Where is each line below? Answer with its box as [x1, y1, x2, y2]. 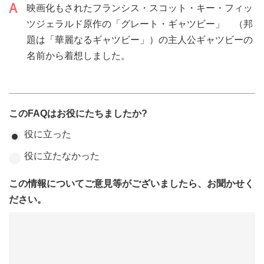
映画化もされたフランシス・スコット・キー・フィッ [27, 3, 253, 13]
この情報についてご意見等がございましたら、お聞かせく [9, 179, 254, 189]
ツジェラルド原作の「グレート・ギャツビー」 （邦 [27, 19, 253, 29]
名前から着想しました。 [27, 51, 130, 61]
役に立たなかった [24, 151, 100, 161]
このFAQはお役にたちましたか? [9, 108, 147, 118]
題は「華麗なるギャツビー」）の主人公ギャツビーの [27, 35, 253, 45]
